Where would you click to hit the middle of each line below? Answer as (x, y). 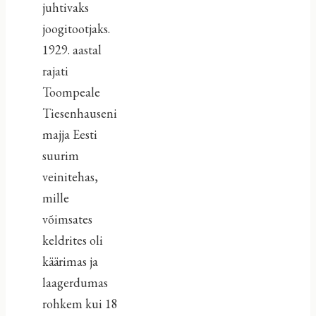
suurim (60, 155)
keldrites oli (72, 240)
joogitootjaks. (76, 28)
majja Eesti (69, 134)
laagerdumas (75, 282)
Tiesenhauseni (79, 113)
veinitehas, (70, 176)
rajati (55, 71)
